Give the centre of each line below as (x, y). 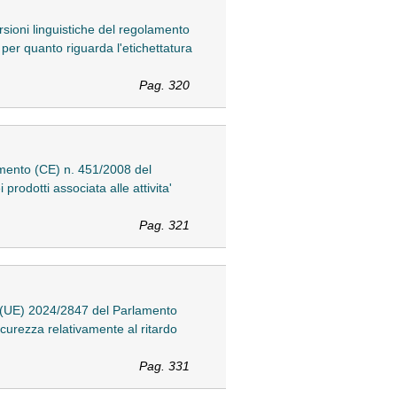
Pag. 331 (164, 366)
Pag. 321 (164, 226)
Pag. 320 (164, 86)
